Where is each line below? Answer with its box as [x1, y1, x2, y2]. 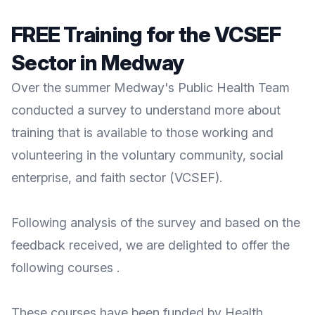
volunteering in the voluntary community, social [11, 148, 283, 162]
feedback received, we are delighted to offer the [11, 238, 290, 252]
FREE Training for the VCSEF [11, 22, 281, 47]
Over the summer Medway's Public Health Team [11, 80, 290, 95]
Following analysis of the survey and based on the [11, 215, 300, 230]
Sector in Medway [11, 50, 184, 75]
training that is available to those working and [11, 125, 274, 140]
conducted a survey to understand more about [11, 103, 281, 117]
